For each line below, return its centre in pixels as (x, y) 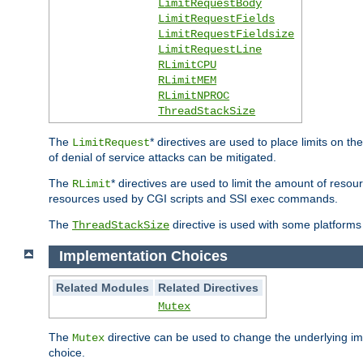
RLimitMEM (188, 81)
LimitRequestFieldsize (226, 34)
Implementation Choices (143, 256)
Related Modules (103, 287)
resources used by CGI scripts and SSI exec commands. (193, 199)
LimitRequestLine (210, 50)
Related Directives (209, 287)
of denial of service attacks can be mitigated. (162, 158)
